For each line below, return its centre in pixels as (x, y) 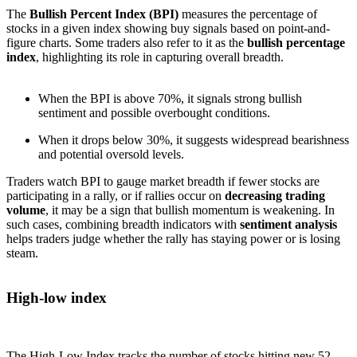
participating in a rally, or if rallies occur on (116, 195)
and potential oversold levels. (111, 154)
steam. (22, 253)
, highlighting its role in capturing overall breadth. (160, 57)
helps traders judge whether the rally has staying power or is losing (173, 238)
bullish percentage (296, 42)
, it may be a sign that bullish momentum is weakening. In (190, 210)
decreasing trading (275, 195)
